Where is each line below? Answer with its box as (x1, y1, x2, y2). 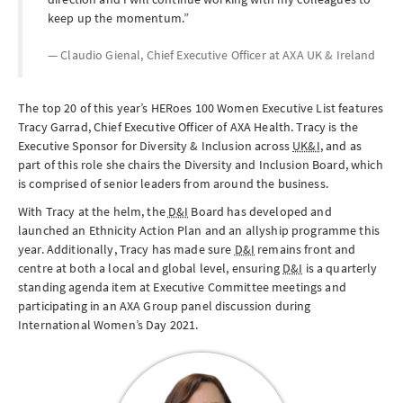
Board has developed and (188, 203, 332, 219)
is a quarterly (302, 260, 378, 276)
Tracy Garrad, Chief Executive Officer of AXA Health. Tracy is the (18, 119, 359, 135)
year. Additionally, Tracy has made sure (18, 241, 235, 257)
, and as (319, 138, 362, 154)
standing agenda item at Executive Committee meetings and (18, 279, 346, 295)
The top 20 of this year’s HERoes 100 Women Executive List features (18, 100, 384, 116)
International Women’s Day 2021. (18, 317, 199, 333)
